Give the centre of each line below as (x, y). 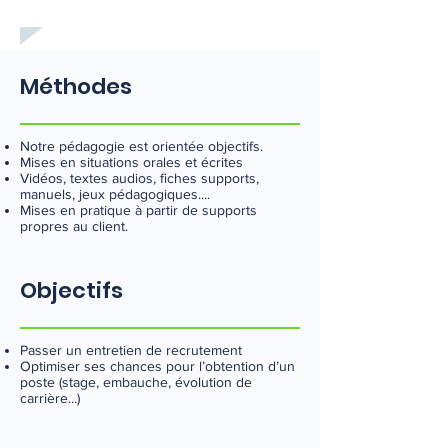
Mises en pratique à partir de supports (138, 210)
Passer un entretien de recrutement (131, 350)
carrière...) (50, 398)
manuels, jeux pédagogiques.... (115, 194)
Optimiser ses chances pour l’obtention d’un (157, 366)
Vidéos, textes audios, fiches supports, (139, 178)
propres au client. (74, 226)
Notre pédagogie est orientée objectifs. (143, 146)
